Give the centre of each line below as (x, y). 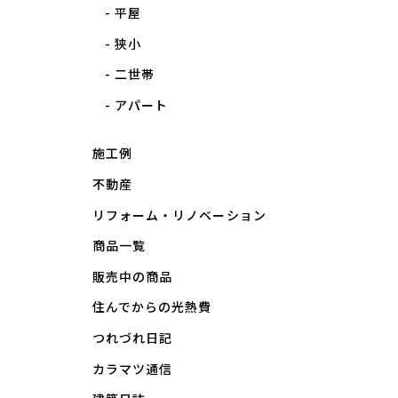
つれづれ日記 (133, 337)
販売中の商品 (133, 276)
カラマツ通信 (133, 368)
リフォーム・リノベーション (179, 215)
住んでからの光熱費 (152, 307)
